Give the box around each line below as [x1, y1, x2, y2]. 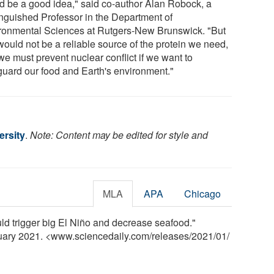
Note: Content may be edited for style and [30, 127, 208, 142]
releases [152, 228, 189, 243]
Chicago [184, 186, 221, 201]
